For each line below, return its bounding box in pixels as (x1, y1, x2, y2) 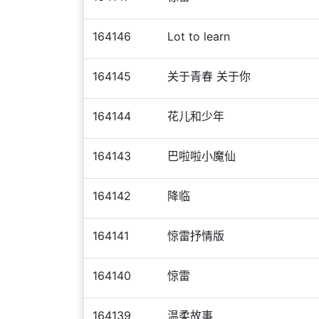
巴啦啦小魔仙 (167, 149, 236, 163)
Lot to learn (167, 29, 230, 43)
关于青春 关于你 (167, 69, 251, 83)
